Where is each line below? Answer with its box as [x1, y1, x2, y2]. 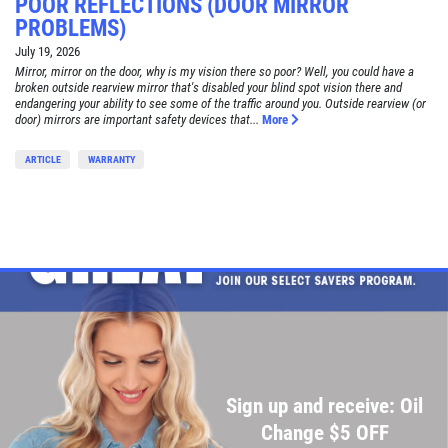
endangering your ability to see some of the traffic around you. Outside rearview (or [15, 95, 426, 111]
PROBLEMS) [15, 13, 126, 42]
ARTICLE [24, 153, 61, 165]
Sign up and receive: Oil [226, 393, 424, 418]
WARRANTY [87, 153, 135, 165]
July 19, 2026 [15, 43, 80, 59]
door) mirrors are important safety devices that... [15, 111, 259, 127]
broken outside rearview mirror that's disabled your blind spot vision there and [15, 79, 402, 95]
